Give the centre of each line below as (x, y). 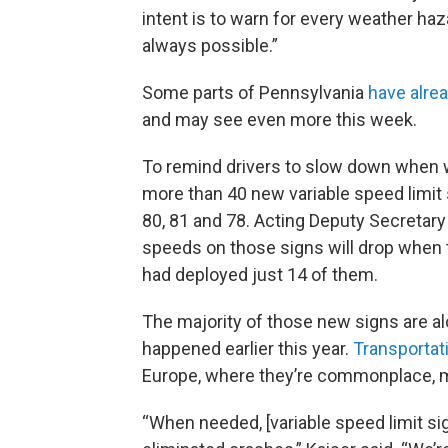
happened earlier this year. (247, 348)
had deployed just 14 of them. (260, 274)
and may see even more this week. (279, 119)
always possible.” (210, 45)
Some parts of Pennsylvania (255, 92)
